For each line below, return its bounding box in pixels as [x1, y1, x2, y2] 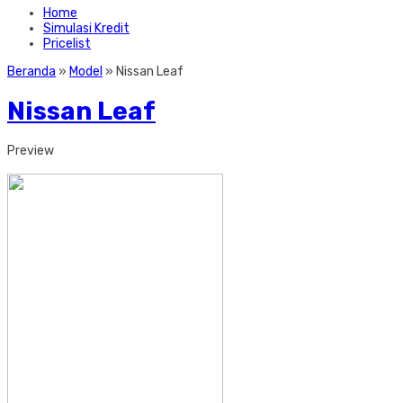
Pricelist [43, 36, 91, 51]
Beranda [7, 64, 56, 79]
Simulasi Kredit [43, 21, 130, 36]
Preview [7, 142, 54, 158]
